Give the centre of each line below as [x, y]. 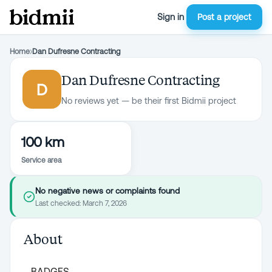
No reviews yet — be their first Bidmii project [149, 101]
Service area [41, 160]
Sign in [171, 17]
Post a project [224, 17]
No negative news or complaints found [107, 191]
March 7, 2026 [105, 203]
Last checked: [59, 203]
